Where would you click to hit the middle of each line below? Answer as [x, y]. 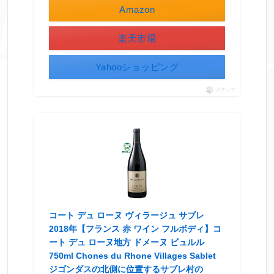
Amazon [137, 10]
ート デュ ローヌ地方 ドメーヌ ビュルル [126, 242]
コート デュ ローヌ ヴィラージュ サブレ [126, 215]
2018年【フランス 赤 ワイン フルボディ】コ [135, 228]
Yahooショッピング [137, 67]
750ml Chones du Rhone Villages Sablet [132, 255]
